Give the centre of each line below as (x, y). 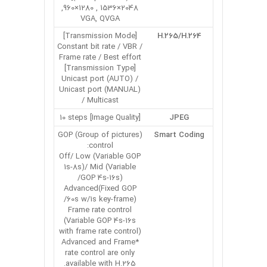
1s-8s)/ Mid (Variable (100, 167)
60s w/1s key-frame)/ (101, 199)
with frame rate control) (100, 231)
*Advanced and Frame (98, 242)
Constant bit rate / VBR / (100, 46)
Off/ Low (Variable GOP (100, 156)
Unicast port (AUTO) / (100, 79)
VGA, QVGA (100, 18)
